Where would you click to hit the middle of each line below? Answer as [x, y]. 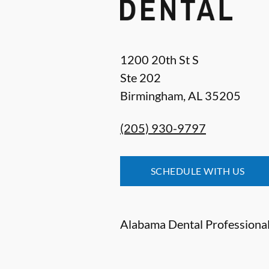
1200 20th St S [159, 59]
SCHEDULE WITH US [198, 171]
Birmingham [152, 95]
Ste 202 [141, 77]
